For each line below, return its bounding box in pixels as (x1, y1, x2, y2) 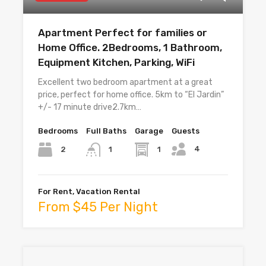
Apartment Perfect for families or (38, 27, 207, 39)
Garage (135, 126, 163, 136)
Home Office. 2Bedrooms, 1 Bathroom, (38, 42, 222, 54)
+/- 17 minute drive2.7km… (38, 102, 141, 113)
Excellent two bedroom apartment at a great (38, 77, 213, 88)
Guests (172, 126, 199, 136)
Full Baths (86, 126, 126, 136)
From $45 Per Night (38, 199, 158, 216)
